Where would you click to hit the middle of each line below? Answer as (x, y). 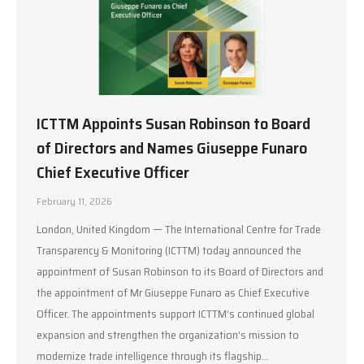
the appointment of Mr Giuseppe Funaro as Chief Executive (173, 292)
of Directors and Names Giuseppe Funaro (172, 147)
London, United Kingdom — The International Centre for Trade (179, 229)
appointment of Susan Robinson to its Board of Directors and (180, 271)
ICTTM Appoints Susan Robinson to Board (173, 123)
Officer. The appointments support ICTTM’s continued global (175, 313)
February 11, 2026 (74, 201)
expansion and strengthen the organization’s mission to (168, 334)
